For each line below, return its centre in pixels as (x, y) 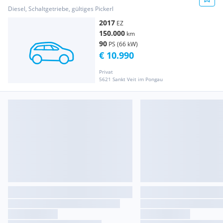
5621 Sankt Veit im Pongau (131, 79)
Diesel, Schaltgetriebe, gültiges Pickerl (61, 9)
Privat (106, 71)
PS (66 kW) (123, 44)
